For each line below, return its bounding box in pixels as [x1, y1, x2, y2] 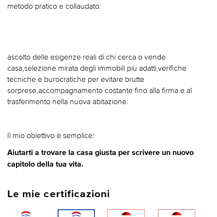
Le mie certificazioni [7, 188, 110, 200]
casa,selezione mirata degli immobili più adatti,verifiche [7, 63, 186, 72]
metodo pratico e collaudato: [7, 1, 101, 10]
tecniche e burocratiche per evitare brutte [7, 75, 144, 83]
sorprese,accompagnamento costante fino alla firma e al [7, 86, 192, 94]
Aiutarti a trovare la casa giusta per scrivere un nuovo [7, 149, 194, 156]
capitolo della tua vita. [7, 160, 83, 168]
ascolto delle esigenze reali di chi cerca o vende [7, 52, 166, 61]
